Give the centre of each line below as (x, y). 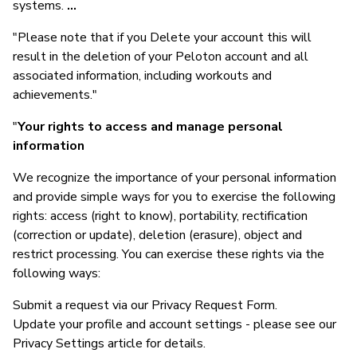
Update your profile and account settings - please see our (175, 324)
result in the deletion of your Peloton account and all (161, 56)
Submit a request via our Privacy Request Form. (145, 305)
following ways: (57, 273)
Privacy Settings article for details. (109, 343)
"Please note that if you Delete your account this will (162, 37)
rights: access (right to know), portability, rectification (160, 216)
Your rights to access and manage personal (150, 126)
